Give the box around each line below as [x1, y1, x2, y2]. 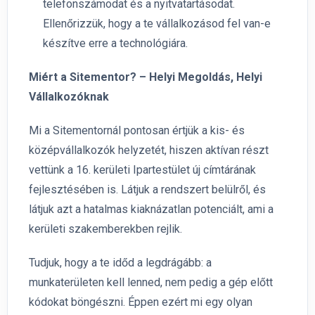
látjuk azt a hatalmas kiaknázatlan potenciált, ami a [29, 202, 274, 217]
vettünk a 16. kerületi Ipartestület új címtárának [29, 163, 256, 177]
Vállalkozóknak [29, 90, 109, 104]
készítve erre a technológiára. [43, 37, 188, 51]
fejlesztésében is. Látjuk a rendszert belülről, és [29, 183, 266, 197]
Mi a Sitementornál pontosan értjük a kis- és [29, 124, 245, 138]
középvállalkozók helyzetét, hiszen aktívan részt [29, 143, 269, 157]
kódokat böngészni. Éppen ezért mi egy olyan [29, 295, 252, 309]
